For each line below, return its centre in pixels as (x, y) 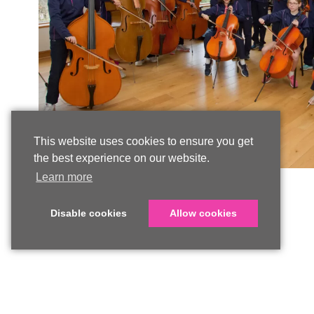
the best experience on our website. (122, 158)
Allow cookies (203, 213)
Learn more (64, 177)
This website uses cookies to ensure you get (143, 142)
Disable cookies (88, 213)
